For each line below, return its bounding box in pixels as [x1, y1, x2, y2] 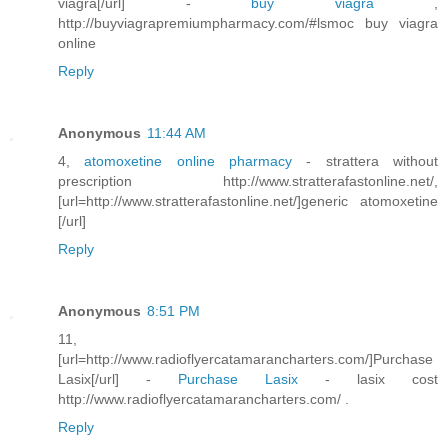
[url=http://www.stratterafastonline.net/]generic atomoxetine [58, 193, 438, 209]
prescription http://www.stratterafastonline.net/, [58, 173, 438, 189]
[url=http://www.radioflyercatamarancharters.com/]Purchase [58, 350, 433, 367]
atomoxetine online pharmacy [84, 153, 307, 169]
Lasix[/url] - [58, 370, 178, 387]
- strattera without [306, 153, 439, 169]
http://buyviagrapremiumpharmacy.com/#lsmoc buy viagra [58, 15, 438, 32]
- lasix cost [298, 370, 438, 387]
